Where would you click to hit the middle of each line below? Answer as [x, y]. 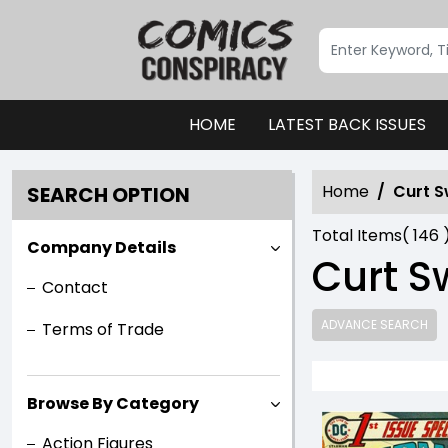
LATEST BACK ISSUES [346, 124]
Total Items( [360, 235]
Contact [75, 287]
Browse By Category [113, 403]
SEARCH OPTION [108, 195]
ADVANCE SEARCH [374, 324]
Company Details [101, 247]
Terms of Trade [103, 329]
